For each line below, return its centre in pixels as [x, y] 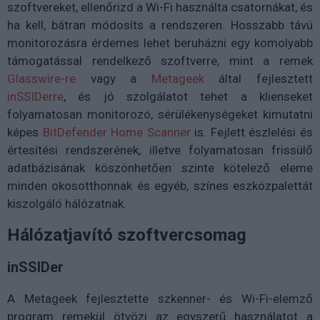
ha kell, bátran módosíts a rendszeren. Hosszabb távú [160, 25]
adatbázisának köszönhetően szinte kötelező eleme [160, 168]
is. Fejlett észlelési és [252, 132]
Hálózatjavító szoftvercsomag [127, 235]
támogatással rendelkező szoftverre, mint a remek [160, 61]
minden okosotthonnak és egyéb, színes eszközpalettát [160, 186]
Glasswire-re [41, 79]
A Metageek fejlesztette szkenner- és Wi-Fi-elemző [160, 298]
